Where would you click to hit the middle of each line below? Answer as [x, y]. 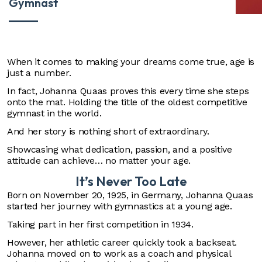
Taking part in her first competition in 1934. [102, 224]
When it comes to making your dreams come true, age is [131, 62]
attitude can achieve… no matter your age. [100, 161]
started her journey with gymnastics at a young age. [121, 206]
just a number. [41, 73]
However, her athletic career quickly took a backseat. [122, 242]
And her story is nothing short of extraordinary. [110, 131]
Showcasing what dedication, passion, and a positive [120, 149]
